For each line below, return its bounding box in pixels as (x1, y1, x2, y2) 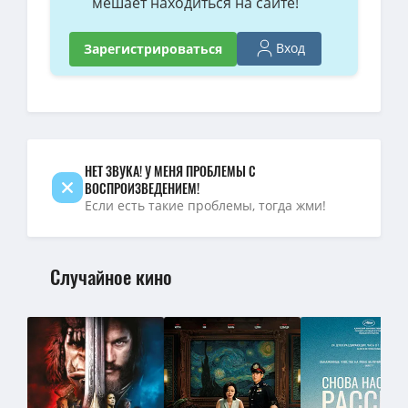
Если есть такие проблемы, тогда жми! (84, 196, 326, 214)
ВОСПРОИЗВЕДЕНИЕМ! (84, 178, 199, 198)
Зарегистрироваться (83, 39, 222, 57)
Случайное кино (50, 261, 172, 291)
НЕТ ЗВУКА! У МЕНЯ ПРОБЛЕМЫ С (84, 160, 256, 180)
